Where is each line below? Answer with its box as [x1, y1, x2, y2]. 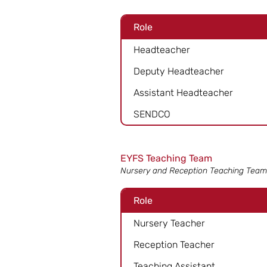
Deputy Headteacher [133, 65, 224, 77]
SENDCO [133, 108, 170, 120]
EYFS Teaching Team [120, 153, 212, 164]
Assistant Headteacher [133, 86, 233, 98]
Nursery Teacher [133, 217, 205, 229]
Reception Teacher [133, 238, 215, 250]
